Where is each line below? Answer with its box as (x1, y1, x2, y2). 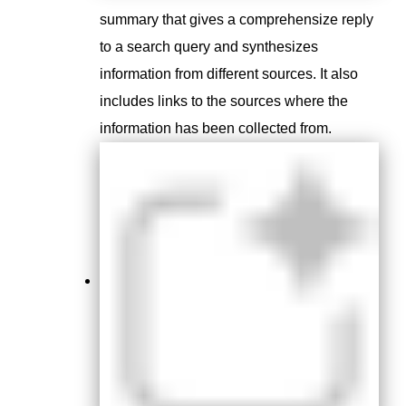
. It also (313, 65, 358, 82)
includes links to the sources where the (100, 92, 348, 109)
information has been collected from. (100, 120, 335, 136)
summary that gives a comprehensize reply (100, 11, 373, 27)
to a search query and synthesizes (100, 38, 318, 54)
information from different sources (100, 65, 313, 82)
